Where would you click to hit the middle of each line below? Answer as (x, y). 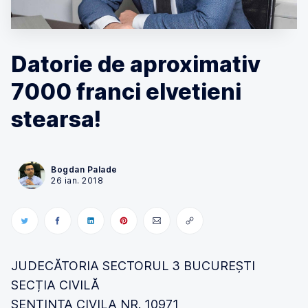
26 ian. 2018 (77, 180)
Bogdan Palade (84, 169)
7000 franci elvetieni (126, 92)
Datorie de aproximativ (136, 64)
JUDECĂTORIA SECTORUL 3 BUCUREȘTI (133, 266)
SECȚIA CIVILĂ (55, 285)
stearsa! (56, 119)
